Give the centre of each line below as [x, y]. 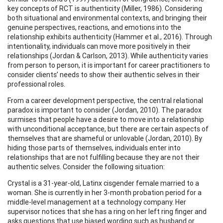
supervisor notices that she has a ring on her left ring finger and [107, 211]
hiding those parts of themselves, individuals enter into [94, 148]
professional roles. [36, 84]
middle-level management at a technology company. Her [97, 202]
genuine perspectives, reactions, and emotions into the [94, 27]
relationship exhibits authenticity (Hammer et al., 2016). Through [110, 37]
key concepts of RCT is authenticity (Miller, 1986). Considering [105, 8]
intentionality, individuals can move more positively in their [99, 46]
